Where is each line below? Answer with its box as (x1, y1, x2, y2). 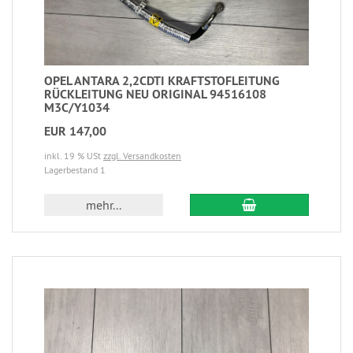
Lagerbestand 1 (44, 164, 106, 176)
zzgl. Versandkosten (103, 150, 181, 162)
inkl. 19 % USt (44, 150, 103, 162)
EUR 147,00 (44, 123, 106, 140)
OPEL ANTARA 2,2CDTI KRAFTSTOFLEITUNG (44, 72, 280, 90)
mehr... (86, 197, 122, 214)
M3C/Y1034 (44, 99, 110, 117)
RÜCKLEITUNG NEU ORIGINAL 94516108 (44, 86, 266, 103)
